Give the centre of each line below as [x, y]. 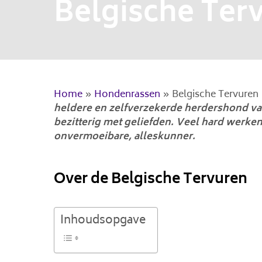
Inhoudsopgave [103, 221]
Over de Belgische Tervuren [151, 180]
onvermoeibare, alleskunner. [125, 137]
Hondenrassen [127, 95]
